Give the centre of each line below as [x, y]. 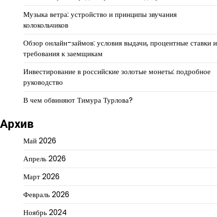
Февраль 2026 [46, 194]
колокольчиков [46, 25]
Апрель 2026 [45, 158]
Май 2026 [40, 140]
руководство [43, 82]
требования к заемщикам [63, 53]
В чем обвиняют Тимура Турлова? [78, 100]
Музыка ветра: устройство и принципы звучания [100, 14]
